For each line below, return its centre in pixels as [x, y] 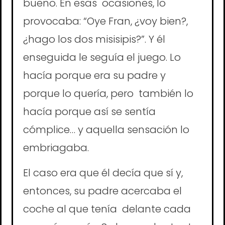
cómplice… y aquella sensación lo [106, 129]
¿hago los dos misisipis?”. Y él [95, 39]
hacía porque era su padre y [94, 75]
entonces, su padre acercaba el [102, 191]
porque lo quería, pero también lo [108, 93]
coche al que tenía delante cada [107, 209]
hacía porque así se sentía [89, 111]
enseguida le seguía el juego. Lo [102, 57]
